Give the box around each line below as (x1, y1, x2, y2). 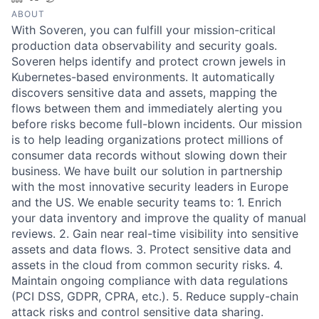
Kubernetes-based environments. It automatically (11, 69, 275, 84)
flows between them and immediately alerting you (11, 100, 282, 115)
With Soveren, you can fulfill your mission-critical (11, 22, 276, 37)
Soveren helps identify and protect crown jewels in (11, 53, 286, 68)
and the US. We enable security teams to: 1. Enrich (11, 194, 281, 209)
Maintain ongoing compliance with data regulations (11, 273, 288, 288)
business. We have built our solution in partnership (11, 163, 283, 178)
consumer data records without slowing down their (11, 147, 287, 162)
